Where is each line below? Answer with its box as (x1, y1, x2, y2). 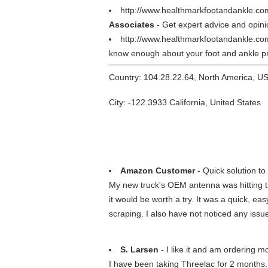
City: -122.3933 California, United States (109, 98, 261, 107)
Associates (109, 20, 154, 29)
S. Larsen (120, 245, 159, 254)
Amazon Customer (120, 166, 195, 175)
